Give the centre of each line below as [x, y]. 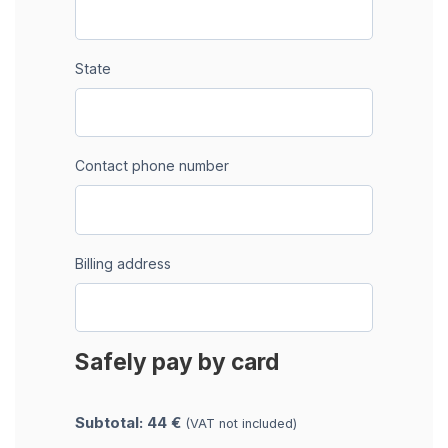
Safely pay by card [177, 362]
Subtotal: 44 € [130, 423]
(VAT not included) [241, 424]
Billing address [123, 263]
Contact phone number [152, 166]
